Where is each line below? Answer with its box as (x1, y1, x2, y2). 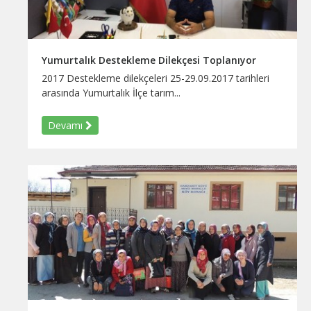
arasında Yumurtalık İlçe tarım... (42, 85, 180, 99)
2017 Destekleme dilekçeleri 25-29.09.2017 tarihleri (42, 71, 269, 85)
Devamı (48, 118, 85, 132)
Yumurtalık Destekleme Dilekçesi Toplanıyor (42, 53, 256, 67)
